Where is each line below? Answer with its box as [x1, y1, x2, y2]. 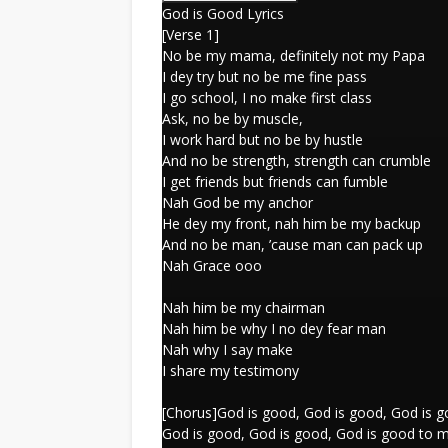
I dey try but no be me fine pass [162, 67, 367, 86]
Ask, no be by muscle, [162, 109, 303, 128]
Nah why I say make [162, 340, 293, 359]
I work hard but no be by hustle [162, 130, 363, 149]
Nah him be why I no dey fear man [162, 319, 386, 338]
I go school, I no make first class [162, 88, 372, 107]
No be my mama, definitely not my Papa [162, 46, 425, 65]
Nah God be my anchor [162, 193, 313, 212]
